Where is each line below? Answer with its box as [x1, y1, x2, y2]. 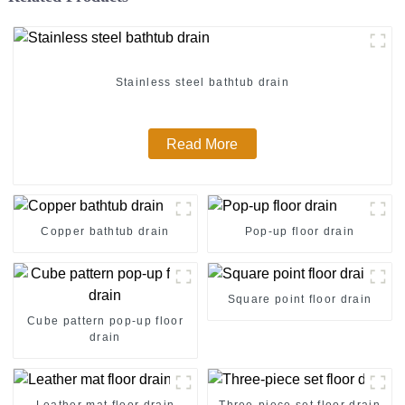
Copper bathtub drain [41, 224, 170, 238]
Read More [166, 136, 239, 152]
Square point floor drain [227, 292, 372, 306]
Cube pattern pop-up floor [26, 314, 184, 327]
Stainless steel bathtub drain [115, 76, 290, 89]
